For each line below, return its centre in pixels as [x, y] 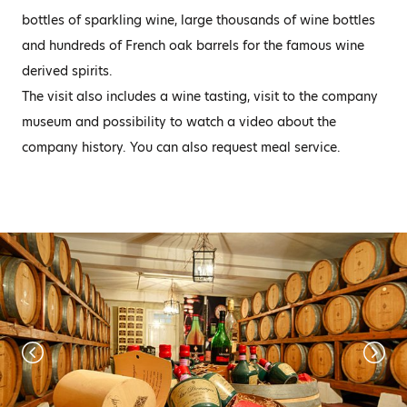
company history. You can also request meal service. [181, 147]
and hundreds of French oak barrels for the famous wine [193, 45]
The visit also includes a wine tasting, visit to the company [200, 96]
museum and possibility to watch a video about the [179, 122]
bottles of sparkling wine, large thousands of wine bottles [199, 20]
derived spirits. [67, 71]
